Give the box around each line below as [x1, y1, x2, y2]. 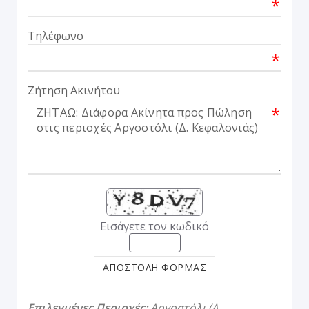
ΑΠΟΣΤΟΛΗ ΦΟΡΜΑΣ [102, 261, 207, 274]
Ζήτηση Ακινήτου [28, 83, 120, 98]
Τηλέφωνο [28, 28, 83, 43]
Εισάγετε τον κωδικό [100, 219, 209, 234]
